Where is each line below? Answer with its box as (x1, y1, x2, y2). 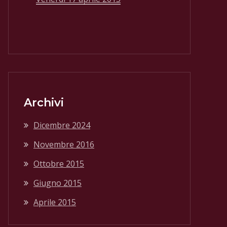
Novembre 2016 (33, 139, 94, 150)
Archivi (24, 96, 64, 109)
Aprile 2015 (33, 197, 76, 208)
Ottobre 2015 (33, 158, 84, 169)
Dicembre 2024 (33, 120, 90, 131)
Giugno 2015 (33, 177, 82, 188)
